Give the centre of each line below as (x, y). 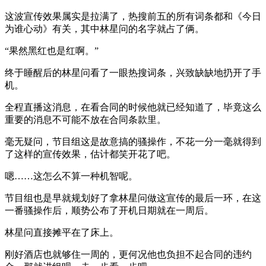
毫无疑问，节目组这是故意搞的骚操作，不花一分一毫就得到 (133, 142)
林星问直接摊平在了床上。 (62, 233)
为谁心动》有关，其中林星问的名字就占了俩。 (104, 29)
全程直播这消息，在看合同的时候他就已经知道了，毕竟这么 (133, 107)
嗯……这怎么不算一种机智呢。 (71, 176)
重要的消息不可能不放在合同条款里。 (85, 120)
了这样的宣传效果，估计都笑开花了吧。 (90, 154)
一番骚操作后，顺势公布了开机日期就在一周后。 (109, 211)
